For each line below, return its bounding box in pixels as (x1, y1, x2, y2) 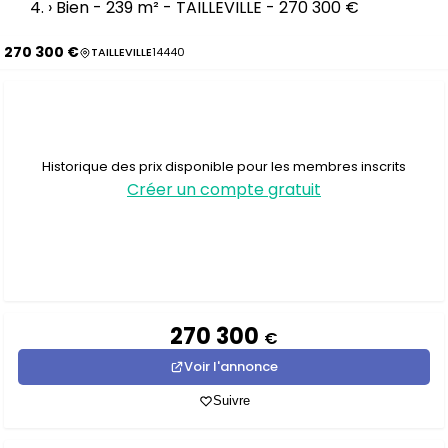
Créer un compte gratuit (127, 177, 321, 201)
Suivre (212, 393, 250, 408)
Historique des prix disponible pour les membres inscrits (42, 156, 406, 176)
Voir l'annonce (184, 357, 278, 376)
